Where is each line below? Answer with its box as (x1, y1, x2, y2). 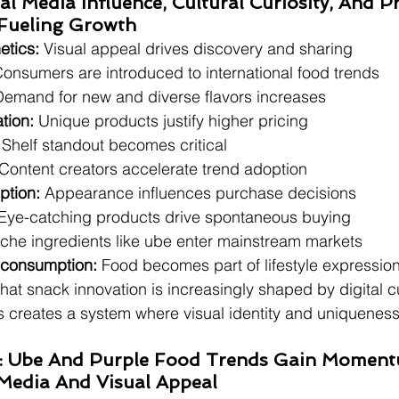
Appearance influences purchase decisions (40, 183, 356, 203)
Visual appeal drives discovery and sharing (39, 38, 353, 59)
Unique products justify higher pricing (34, 110, 308, 131)
